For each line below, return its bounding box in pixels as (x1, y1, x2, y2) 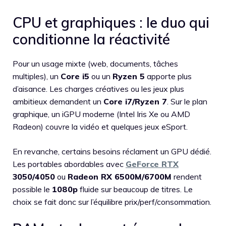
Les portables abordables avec (13, 159, 126, 169)
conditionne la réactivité (13, 30, 170, 48)
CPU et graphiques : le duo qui (13, 14, 209, 31)
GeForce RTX (126, 159, 179, 169)
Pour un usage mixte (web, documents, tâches (13, 59, 178, 69)
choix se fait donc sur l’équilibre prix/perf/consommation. (13, 197, 211, 207)
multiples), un (13, 71, 61, 81)
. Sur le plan (167, 96, 207, 106)
